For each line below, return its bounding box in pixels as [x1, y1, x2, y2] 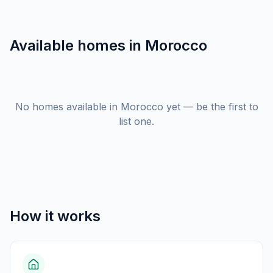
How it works [10, 207, 101, 225]
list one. [119, 115, 154, 127]
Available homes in [10, 37, 145, 54]
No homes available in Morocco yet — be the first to [15, 101, 258, 113]
